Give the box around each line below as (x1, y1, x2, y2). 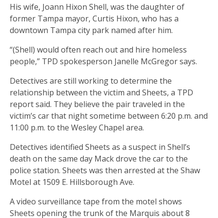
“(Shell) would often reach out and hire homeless (10, 44, 187, 55)
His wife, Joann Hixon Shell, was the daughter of (10, 1, 184, 12)
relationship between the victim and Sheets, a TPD (10, 87, 193, 98)
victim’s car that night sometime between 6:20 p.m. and (10, 110, 208, 121)
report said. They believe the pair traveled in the (10, 98, 185, 109)
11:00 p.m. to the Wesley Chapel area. (10, 122, 144, 133)
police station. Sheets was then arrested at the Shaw (10, 164, 200, 176)
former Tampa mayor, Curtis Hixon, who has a (10, 13, 179, 24)
